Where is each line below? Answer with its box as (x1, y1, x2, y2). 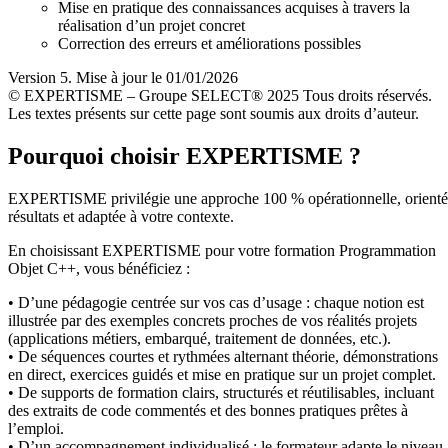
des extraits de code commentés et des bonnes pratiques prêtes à (8, 401, 408, 419)
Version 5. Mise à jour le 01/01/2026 (8, 68, 238, 86)
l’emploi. (8, 419, 64, 437)
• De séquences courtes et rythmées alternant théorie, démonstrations (8, 347, 438, 365)
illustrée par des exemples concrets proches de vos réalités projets (8, 311, 417, 329)
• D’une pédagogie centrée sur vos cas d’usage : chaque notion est (8, 293, 424, 311)
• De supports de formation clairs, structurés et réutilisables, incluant (8, 383, 434, 401)
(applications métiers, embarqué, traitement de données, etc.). (8, 329, 391, 347)
